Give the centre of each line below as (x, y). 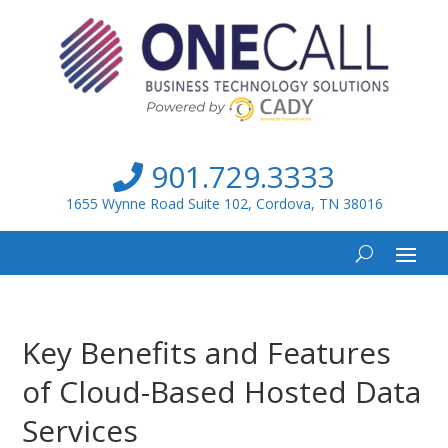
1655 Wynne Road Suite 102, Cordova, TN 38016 (224, 203)
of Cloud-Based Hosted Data (222, 391)
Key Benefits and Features (207, 352)
